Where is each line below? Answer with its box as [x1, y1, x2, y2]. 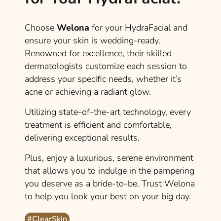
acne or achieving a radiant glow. [25, 86, 151, 98]
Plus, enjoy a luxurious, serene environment [25, 152, 193, 164]
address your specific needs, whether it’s [25, 73, 182, 85]
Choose [25, 22, 57, 34]
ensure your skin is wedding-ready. [25, 35, 160, 47]
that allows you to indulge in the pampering [25, 165, 194, 177]
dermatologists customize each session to [25, 60, 187, 73]
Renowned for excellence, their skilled [25, 47, 172, 60]
